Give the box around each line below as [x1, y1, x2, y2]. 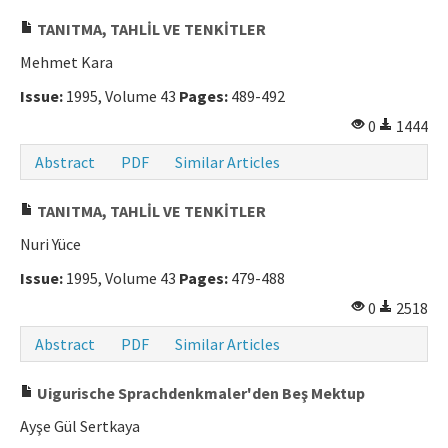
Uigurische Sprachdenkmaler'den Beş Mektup [34, 383, 365, 404]
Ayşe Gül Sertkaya [20, 416, 140, 437]
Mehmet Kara [20, 52, 113, 73]
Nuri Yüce [20, 234, 81, 255]
